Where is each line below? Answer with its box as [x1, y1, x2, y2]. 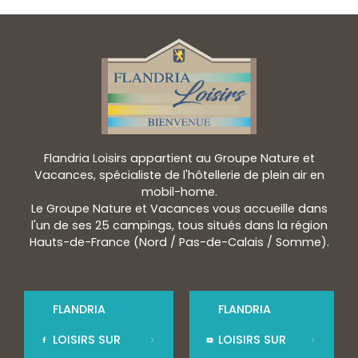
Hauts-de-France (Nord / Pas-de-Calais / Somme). [29, 234, 329, 251]
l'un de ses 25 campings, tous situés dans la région [30, 217, 328, 234]
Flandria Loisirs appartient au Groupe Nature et [43, 150, 315, 167]
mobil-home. [141, 184, 217, 201]
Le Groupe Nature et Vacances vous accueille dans [30, 201, 328, 217]
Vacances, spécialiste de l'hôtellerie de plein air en [34, 167, 324, 184]
